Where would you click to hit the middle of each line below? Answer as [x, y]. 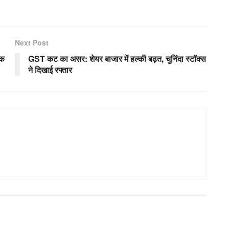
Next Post [32, 42]
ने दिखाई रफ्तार [50, 70]
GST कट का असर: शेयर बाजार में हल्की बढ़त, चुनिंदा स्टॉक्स [117, 58]
